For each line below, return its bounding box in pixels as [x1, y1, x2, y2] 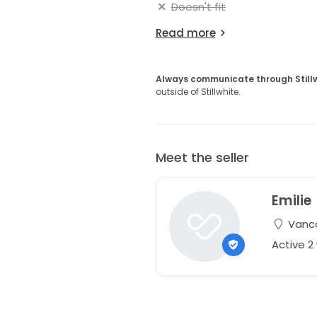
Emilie [272, 191, 312, 210]
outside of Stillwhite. [155, 86, 241, 98]
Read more [155, 25, 216, 41]
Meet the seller [155, 149, 249, 167]
